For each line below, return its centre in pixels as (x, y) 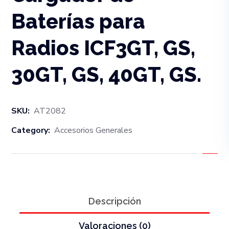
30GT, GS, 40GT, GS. (107, 74)
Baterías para (78, 21)
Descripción (114, 201)
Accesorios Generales (94, 130)
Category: (31, 130)
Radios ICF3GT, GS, (104, 48)
